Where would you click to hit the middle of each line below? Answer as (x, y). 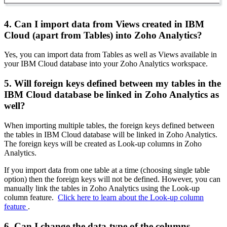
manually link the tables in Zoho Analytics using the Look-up (102, 188)
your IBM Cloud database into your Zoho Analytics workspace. (106, 64)
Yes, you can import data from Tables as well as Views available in (110, 55)
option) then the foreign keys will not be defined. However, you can (112, 179)
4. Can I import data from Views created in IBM (104, 24)
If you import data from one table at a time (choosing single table (107, 170)
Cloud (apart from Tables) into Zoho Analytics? (103, 35)
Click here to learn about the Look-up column (131, 197)
